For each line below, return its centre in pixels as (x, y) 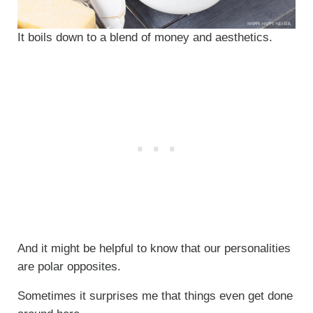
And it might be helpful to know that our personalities (154, 249)
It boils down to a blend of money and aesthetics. (145, 38)
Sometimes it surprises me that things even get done (155, 296)
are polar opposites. (69, 267)
